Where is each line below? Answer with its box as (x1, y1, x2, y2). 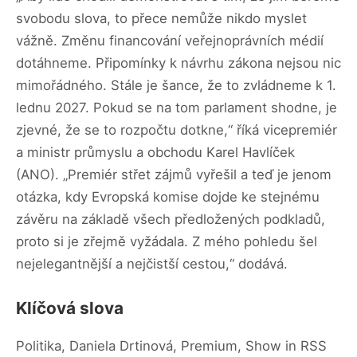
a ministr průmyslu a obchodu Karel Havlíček (16, 143, 295, 160)
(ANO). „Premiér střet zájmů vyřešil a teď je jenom (16, 166, 331, 182)
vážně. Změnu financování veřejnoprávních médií (16, 32, 324, 49)
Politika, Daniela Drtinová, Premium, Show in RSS (16, 337, 327, 354)
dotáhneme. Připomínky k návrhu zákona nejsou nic (16, 54, 341, 71)
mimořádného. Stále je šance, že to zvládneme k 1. (16, 76, 336, 93)
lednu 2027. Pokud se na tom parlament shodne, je (16, 99, 337, 116)
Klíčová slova (16, 297, 124, 318)
